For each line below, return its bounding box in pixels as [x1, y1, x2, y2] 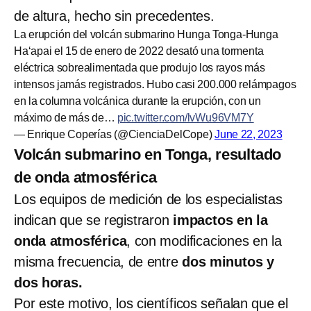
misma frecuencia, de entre [14, 253, 183, 269]
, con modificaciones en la [126, 233, 282, 249]
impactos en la [169, 212, 268, 228]
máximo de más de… [14, 111, 117, 124]
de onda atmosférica [14, 168, 157, 186]
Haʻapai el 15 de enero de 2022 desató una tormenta [14, 44, 264, 57]
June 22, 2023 [215, 128, 283, 140]
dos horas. [14, 274, 83, 290]
